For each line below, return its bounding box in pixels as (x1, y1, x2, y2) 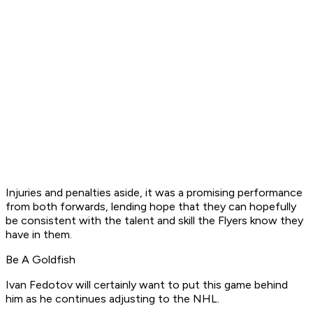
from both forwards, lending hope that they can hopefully (6, 200, 296, 214)
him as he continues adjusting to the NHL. (6, 292, 219, 306)
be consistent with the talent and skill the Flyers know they (6, 214, 303, 228)
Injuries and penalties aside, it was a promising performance (6, 186, 303, 200)
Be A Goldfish (6, 253, 75, 267)
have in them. (6, 228, 72, 242)
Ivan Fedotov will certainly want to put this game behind (6, 278, 288, 292)
